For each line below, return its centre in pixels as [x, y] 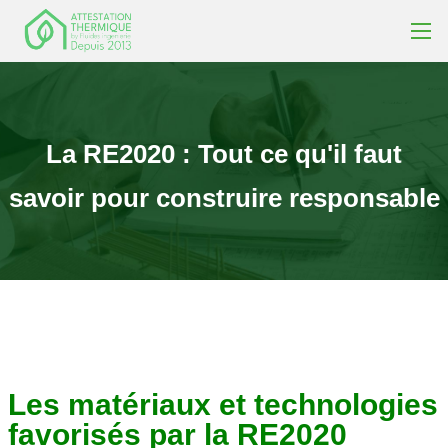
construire [218, 198]
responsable [364, 198]
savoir [46, 198]
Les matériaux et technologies [222, 405]
